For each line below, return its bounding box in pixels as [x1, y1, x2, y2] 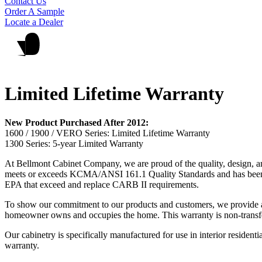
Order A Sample [5, 6, 64, 16]
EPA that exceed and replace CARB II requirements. [5, 179, 199, 189]
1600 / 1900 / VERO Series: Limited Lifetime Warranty [5, 127, 210, 138]
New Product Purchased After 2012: [5, 117, 149, 127]
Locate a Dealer [5, 17, 63, 27]
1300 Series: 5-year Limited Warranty [5, 138, 143, 149]
